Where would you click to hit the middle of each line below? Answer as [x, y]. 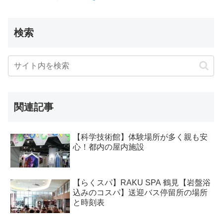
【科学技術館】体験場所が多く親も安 [140, 137]
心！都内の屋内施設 [109, 147]
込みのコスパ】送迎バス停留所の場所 [140, 192]
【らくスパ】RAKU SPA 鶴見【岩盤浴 [142, 182]
